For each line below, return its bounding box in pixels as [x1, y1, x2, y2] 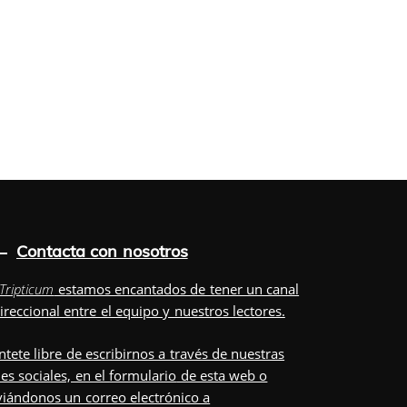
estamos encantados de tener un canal [54, 280, 300, 299]
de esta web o [176, 365, 268, 384]
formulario [109, 365, 177, 384]
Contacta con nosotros [16, 241, 188, 263]
